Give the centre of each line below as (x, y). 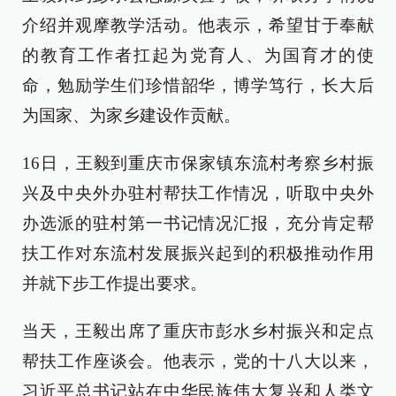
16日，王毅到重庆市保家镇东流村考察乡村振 (198, 163)
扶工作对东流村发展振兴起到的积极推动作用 (198, 253)
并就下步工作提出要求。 (114, 283)
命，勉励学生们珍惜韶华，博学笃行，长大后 (198, 85)
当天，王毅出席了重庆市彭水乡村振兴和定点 (198, 331)
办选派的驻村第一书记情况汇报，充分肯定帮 (198, 223)
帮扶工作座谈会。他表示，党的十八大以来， (198, 361)
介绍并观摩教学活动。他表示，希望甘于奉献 (198, 25)
